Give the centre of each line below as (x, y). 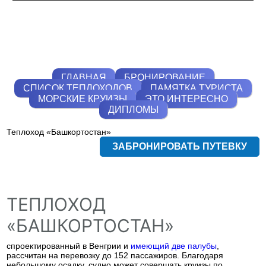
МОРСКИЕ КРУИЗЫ (83, 99)
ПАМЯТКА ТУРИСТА (197, 88)
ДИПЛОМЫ (133, 110)
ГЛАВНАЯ (83, 77)
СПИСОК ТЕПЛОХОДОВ (78, 88)
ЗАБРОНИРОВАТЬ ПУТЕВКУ (179, 146)
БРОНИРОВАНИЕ (164, 77)
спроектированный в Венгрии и (69, 246)
